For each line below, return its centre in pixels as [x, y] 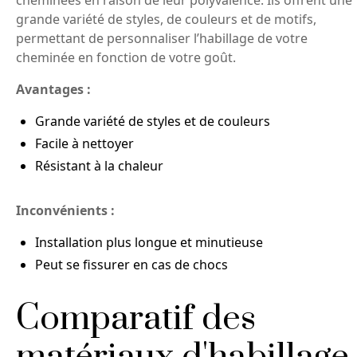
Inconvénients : [65, 211]
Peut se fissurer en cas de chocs [131, 265]
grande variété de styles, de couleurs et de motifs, [166, 20]
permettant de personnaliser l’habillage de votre [162, 39]
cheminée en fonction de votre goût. [126, 58]
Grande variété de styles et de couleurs [153, 122]
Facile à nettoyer [84, 144]
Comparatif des [136, 319]
